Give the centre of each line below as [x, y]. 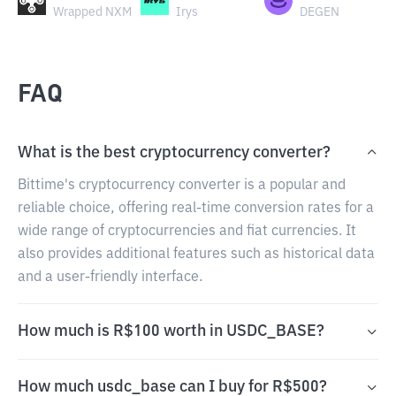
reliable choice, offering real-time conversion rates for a [196, 209]
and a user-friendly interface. [110, 278]
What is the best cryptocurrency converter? [174, 153]
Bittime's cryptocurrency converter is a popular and [182, 186]
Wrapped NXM [92, 12]
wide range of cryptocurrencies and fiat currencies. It [187, 232]
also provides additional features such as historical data [196, 255]
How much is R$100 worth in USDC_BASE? [171, 331]
